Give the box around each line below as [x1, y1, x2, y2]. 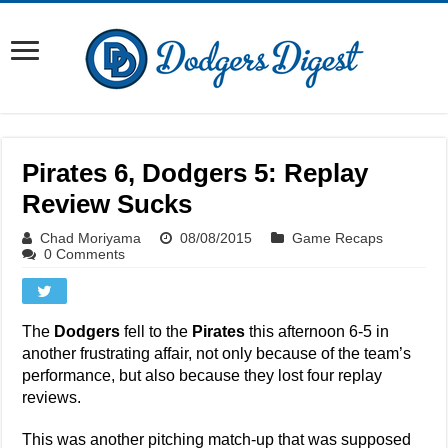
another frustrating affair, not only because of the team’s [22, 345, 412, 362]
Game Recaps [292, 230, 384, 246]
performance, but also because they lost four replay [22, 367, 383, 384]
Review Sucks [22, 189, 193, 219]
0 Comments [44, 246, 126, 262]
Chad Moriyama [40, 230, 142, 246]
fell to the [120, 323, 193, 340]
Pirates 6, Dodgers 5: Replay [22, 158, 369, 188]
